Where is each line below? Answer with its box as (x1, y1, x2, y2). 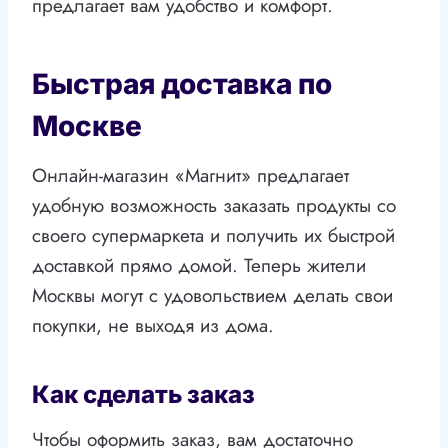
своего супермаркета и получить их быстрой (32, 222, 395, 250)
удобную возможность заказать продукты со (32, 192, 396, 220)
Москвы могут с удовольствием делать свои (32, 282, 393, 310)
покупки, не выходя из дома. (32, 312, 274, 340)
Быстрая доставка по (32, 67, 332, 102)
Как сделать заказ (32, 380, 255, 410)
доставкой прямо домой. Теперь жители (32, 252, 366, 280)
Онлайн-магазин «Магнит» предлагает (32, 162, 349, 190)
